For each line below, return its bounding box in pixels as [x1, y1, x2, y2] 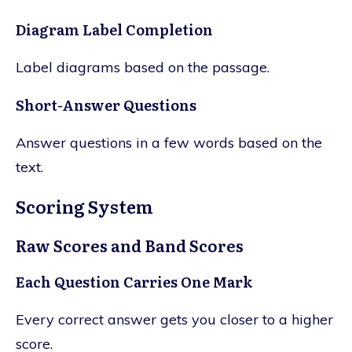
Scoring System [16, 192, 153, 219]
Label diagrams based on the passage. [16, 57, 269, 76]
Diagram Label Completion [16, 18, 213, 40]
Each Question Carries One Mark [16, 270, 252, 292]
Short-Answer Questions [16, 93, 196, 115]
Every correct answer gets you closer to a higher [16, 310, 333, 328]
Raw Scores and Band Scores [16, 233, 244, 257]
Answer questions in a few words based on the [16, 133, 322, 152]
